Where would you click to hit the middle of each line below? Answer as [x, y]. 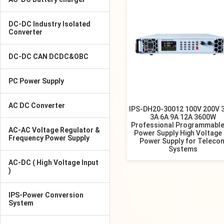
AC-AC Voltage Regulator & [54, 130]
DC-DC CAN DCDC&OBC [48, 56]
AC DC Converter [37, 105]
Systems [183, 149]
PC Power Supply [36, 81]
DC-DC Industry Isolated [49, 24]
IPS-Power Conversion [46, 195]
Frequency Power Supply [49, 138]
